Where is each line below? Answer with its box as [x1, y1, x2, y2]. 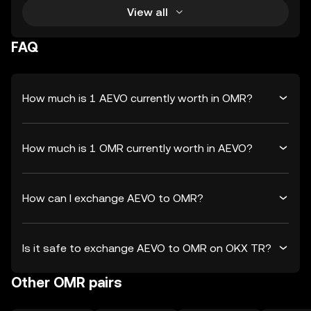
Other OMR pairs [11, 274, 122, 291]
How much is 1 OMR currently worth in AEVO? [22, 141, 253, 155]
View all [126, 5, 168, 19]
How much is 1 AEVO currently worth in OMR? [22, 91, 253, 105]
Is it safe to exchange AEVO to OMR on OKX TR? [22, 241, 271, 255]
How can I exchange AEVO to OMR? [22, 191, 203, 205]
